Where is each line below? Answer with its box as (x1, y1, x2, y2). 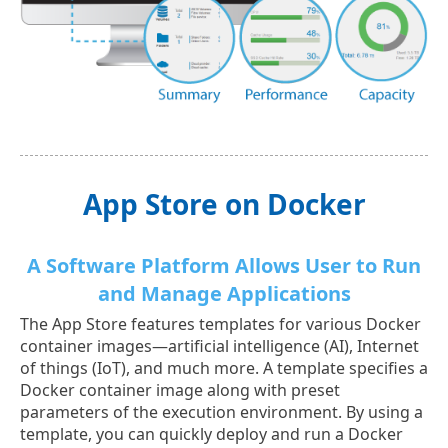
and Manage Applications (97, 279, 351, 307)
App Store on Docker (82, 184, 366, 223)
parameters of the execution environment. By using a (20, 400, 423, 423)
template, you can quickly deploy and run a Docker (20, 422, 403, 445)
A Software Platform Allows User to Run (27, 251, 421, 279)
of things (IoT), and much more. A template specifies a (20, 356, 428, 379)
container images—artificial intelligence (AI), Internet (20, 334, 419, 357)
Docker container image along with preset (20, 378, 340, 401)
